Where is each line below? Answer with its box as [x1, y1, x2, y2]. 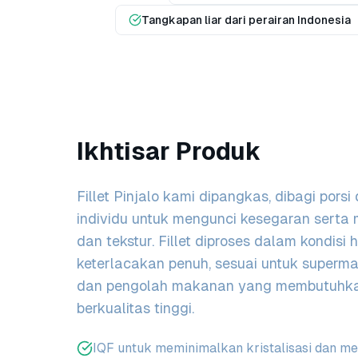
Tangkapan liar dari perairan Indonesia [141, 14, 351, 26]
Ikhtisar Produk [77, 137, 261, 165]
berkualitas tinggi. [77, 300, 194, 316]
